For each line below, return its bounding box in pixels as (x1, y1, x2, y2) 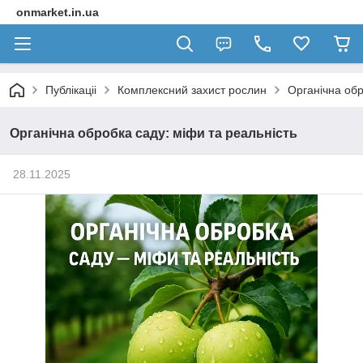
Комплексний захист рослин (117, 83, 267, 96)
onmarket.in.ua (16, 6, 99, 19)
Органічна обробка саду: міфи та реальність (10, 126, 297, 140)
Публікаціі (45, 83, 96, 96)
